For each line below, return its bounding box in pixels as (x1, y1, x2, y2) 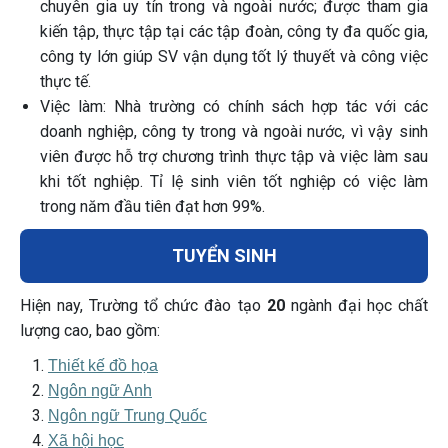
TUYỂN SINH (171, 245, 277, 266)
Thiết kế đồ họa (48, 357, 158, 374)
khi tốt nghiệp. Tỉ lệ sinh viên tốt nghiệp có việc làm (40, 172, 428, 191)
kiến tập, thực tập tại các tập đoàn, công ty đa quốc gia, (40, 22, 428, 41)
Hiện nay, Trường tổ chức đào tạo (20, 296, 267, 315)
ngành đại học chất (284, 296, 429, 315)
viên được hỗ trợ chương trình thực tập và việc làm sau (40, 147, 428, 166)
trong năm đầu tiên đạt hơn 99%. (40, 197, 265, 216)
